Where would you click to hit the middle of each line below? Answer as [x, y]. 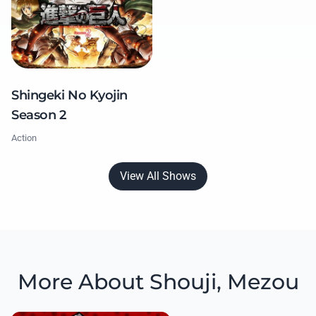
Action [24, 138]
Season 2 [39, 115]
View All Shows [158, 176]
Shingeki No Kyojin [69, 95]
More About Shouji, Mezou [158, 281]
